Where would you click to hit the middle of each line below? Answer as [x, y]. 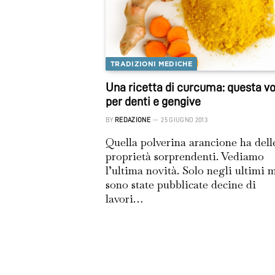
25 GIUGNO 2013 [184, 120]
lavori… [124, 198]
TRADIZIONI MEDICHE [151, 64]
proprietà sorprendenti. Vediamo [185, 156]
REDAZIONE [133, 120]
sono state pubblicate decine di [181, 184]
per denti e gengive [153, 101]
